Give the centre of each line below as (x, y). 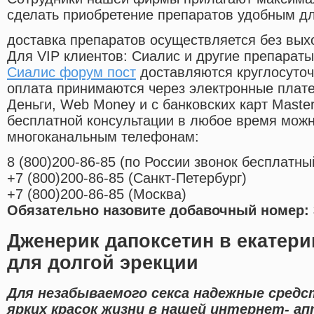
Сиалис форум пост (71, 73)
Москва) (160, 194)
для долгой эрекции (103, 262)
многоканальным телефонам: (103, 137)
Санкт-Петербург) (190, 178)
